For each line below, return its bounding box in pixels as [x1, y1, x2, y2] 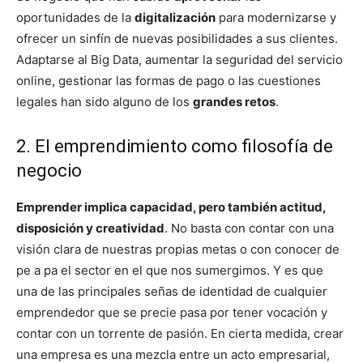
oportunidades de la [16, 10, 135, 26]
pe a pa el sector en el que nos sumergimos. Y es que [16, 263, 323, 279]
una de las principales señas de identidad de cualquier [16, 284, 327, 300]
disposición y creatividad [16, 220, 164, 237]
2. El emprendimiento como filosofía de [16, 136, 333, 157]
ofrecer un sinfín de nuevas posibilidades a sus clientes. [16, 31, 338, 47]
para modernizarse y [216, 10, 336, 26]
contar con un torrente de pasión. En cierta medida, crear [16, 326, 344, 342]
